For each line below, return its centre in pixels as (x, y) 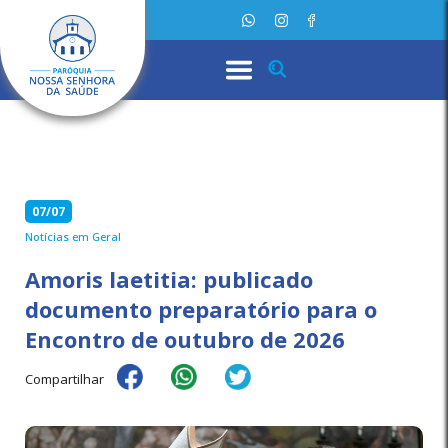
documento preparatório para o (201, 309)
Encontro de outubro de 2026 (185, 339)
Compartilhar (64, 379)
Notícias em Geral (73, 236)
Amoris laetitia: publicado (169, 279)
